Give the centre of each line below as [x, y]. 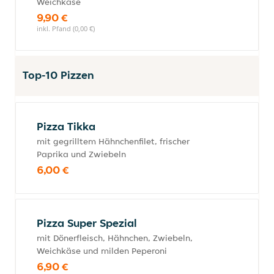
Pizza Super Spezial [87, 223]
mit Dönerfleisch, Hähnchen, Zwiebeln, [115, 238]
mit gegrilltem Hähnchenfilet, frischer [113, 141]
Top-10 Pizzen [58, 75]
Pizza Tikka [66, 126]
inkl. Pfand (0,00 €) [66, 28]
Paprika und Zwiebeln [81, 154]
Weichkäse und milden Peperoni [102, 251]
